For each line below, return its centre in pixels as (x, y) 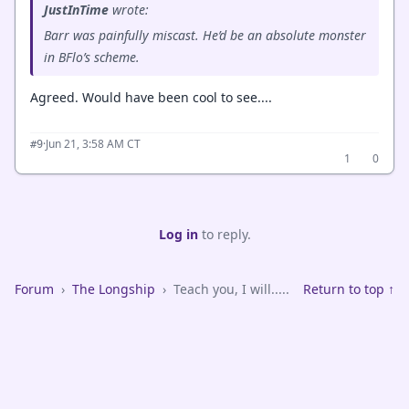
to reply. (224, 235)
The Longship (114, 289)
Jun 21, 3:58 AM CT (93, 144)
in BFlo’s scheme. (92, 57)
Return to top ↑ (349, 289)
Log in (178, 235)
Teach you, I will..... (231, 289)
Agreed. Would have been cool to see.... (151, 97)
